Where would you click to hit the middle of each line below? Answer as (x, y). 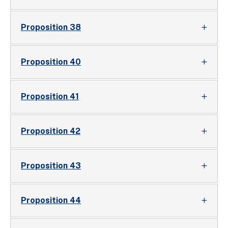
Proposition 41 (50, 96)
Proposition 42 (51, 131)
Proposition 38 (51, 27)
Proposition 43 (51, 166)
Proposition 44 (51, 200)
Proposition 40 (51, 62)
